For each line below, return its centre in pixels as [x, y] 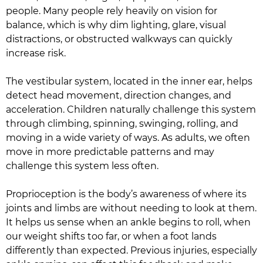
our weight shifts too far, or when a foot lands [111, 236]
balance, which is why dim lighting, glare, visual [116, 25]
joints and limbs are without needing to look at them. [131, 208]
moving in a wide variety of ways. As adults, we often [128, 138]
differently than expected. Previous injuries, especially [131, 250]
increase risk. [36, 53]
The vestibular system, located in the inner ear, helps [129, 81]
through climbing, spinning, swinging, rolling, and [122, 124]
